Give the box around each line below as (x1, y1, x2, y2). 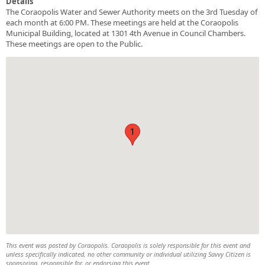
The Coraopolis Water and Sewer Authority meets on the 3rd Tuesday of (6, 6, 257, 17)
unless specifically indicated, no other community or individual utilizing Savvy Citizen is (6, 249, 251, 258)
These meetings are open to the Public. (6, 38, 143, 49)
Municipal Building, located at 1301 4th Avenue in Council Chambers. (6, 27, 245, 38)
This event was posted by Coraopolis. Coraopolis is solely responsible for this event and (6, 240, 250, 250)
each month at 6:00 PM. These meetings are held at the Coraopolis (6, 17, 238, 28)
